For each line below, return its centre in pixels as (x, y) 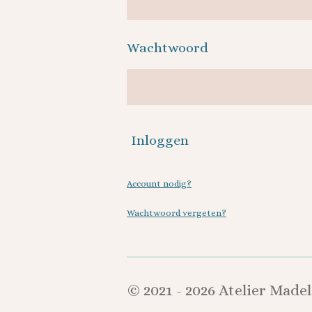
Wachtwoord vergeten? (177, 212)
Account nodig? (159, 183)
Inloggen (160, 141)
